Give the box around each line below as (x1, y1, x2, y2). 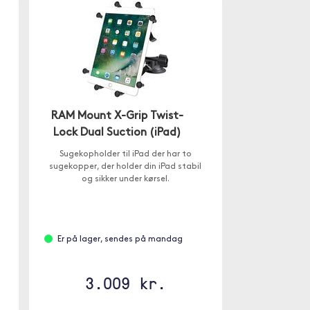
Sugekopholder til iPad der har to (59, 150, 192, 158)
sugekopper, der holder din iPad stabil (49, 163, 202, 171)
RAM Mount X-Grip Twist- (51, 111, 184, 122)
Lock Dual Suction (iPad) (53, 127, 182, 138)
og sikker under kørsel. (81, 175, 170, 183)
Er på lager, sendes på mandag (57, 235, 183, 244)
